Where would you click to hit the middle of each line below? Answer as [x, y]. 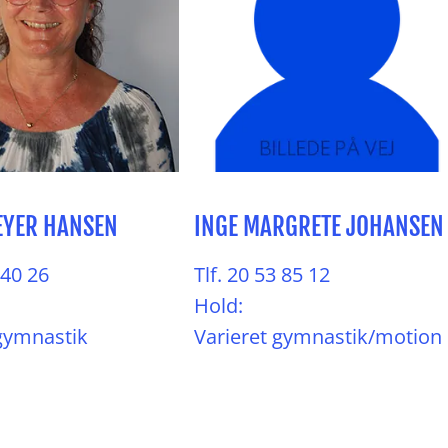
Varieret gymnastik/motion [318, 336]
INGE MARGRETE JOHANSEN [319, 226]
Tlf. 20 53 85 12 [262, 274]
